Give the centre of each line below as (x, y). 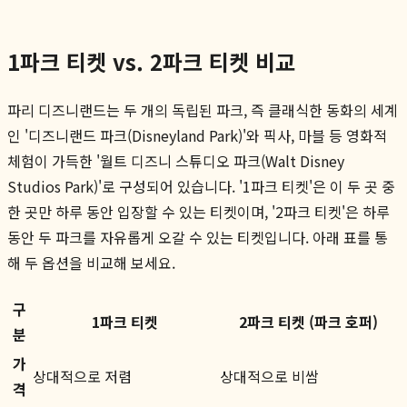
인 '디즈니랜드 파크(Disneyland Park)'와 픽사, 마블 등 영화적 (197, 135)
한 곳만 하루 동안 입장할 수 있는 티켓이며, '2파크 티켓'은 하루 (199, 211)
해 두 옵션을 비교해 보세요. (91, 262)
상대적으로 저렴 (82, 376)
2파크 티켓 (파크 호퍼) (308, 321)
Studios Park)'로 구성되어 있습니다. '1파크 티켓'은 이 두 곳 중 (201, 186)
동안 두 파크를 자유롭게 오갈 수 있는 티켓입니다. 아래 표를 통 (198, 237)
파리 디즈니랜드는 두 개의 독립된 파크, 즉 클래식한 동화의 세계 (203, 109)
